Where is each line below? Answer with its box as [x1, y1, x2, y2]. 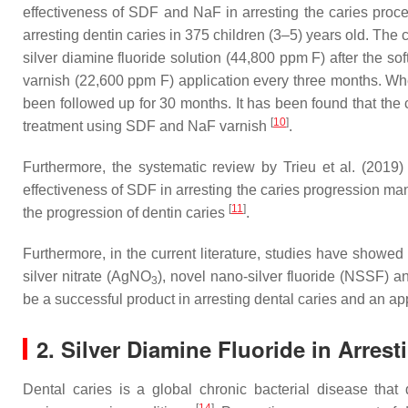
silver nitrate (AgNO [23, 269, 151, 284]
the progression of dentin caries [23, 205, 229, 220]
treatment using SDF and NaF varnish [23, 118, 270, 134]
